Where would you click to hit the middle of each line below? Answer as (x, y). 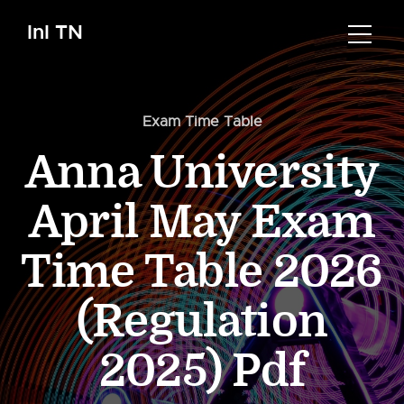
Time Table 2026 (202, 272)
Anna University (202, 173)
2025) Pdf (202, 372)
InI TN (55, 32)
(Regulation (202, 322)
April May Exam (202, 223)
